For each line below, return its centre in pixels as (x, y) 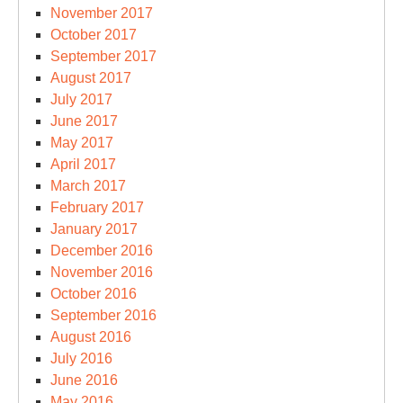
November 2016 (102, 272)
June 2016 (84, 380)
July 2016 (81, 358)
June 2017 (84, 121)
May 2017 (82, 143)
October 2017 (94, 35)
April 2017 (83, 164)
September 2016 (103, 315)
